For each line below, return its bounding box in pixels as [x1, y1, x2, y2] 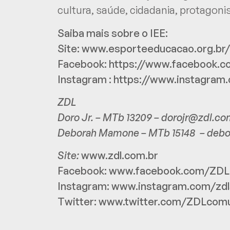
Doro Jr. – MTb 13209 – [57, 111, 161, 124]
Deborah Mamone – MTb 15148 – [57, 126, 207, 139]
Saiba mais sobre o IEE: [57, 26, 170, 40]
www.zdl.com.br [81, 149, 158, 162]
